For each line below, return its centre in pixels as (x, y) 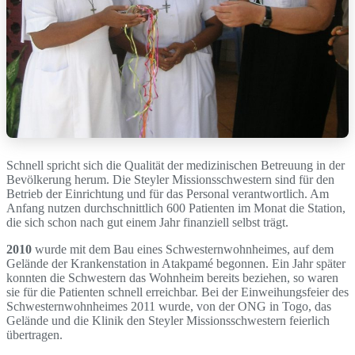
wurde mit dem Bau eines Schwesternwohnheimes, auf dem (183, 250)
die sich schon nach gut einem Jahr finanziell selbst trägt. (147, 223)
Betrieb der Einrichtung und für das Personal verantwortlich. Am (168, 194)
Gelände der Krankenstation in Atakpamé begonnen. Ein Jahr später (176, 264)
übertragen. (34, 335)
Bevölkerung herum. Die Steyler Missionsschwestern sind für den (170, 180)
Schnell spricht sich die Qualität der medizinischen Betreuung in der (176, 166)
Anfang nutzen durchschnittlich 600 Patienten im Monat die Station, (176, 208)
